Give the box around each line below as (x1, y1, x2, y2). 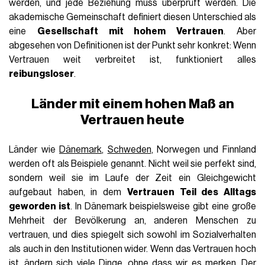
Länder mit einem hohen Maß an (31, 96, 234, 111)
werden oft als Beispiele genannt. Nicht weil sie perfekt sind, (9, 159, 256, 169)
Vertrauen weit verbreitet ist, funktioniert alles (9, 54, 256, 64)
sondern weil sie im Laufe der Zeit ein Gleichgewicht (9, 173, 256, 183)
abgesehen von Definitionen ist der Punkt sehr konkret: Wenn (9, 40, 256, 50)
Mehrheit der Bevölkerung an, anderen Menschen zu (9, 215, 256, 225)
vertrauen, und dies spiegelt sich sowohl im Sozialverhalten (9, 230, 256, 240)
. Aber (224, 26, 256, 36)
